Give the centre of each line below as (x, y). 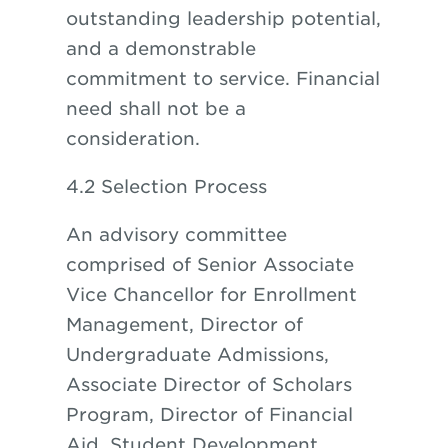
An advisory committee (176, 234)
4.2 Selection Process (166, 186)
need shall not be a (155, 108)
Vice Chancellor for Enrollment (211, 294)
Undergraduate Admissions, (197, 354)
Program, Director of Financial (209, 414)
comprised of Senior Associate (209, 264)
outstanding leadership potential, (223, 18)
